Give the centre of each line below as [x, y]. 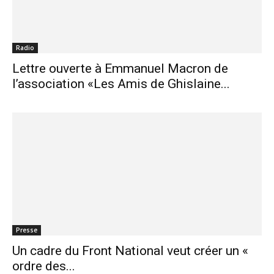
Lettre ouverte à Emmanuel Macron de [120, 68]
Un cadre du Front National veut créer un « [130, 251]
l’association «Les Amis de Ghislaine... [121, 83]
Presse [27, 230]
